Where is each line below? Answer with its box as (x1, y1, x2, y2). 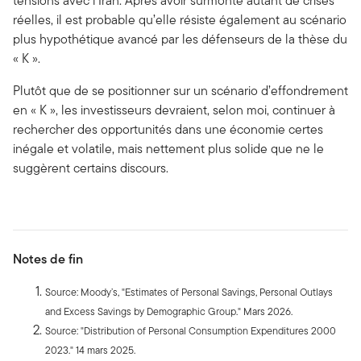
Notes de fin (13, 250, 83, 269)
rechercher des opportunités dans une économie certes (13, 120, 323, 139)
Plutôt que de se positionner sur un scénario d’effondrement (13, 81, 348, 101)
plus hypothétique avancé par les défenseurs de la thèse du (13, 30, 347, 49)
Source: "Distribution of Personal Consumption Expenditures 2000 (45, 323, 336, 339)
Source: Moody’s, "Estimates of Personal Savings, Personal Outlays (45, 284, 333, 301)
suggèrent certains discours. (13, 159, 168, 178)
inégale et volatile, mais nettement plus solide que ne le (13, 139, 324, 159)
